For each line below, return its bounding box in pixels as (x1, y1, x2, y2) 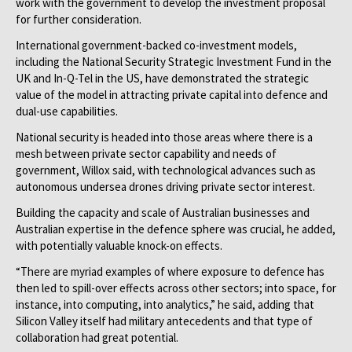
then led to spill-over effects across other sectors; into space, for (16, 280, 336, 295)
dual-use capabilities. (16, 104, 118, 119)
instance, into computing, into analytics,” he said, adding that (16, 297, 314, 312)
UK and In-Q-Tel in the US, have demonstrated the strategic (16, 71, 309, 86)
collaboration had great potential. (16, 330, 178, 345)
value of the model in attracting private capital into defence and (16, 87, 328, 102)
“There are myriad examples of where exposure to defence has (16, 264, 324, 279)
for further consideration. (16, 12, 141, 27)
